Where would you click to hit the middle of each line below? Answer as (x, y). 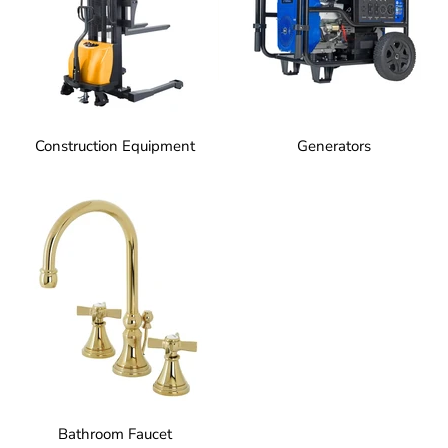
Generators (333, 145)
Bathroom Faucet (114, 434)
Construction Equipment (114, 145)
